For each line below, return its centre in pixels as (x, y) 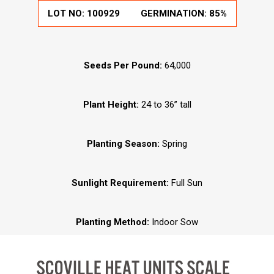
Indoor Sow (175, 222)
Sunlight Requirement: (121, 183)
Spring (173, 144)
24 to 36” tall (165, 105)
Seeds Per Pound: (123, 66)
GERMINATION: (175, 14)
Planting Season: (123, 144)
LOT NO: (67, 14)
